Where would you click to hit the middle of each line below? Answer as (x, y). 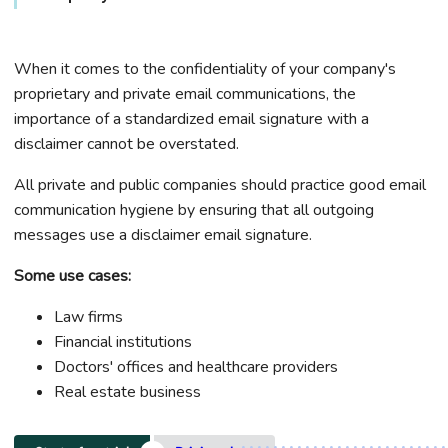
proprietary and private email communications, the (185, 94)
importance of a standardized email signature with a (191, 119)
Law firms (88, 317)
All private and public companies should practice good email (220, 185)
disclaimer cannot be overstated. (126, 144)
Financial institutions (123, 342)
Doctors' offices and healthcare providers (196, 367)
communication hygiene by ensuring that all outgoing (194, 210)
